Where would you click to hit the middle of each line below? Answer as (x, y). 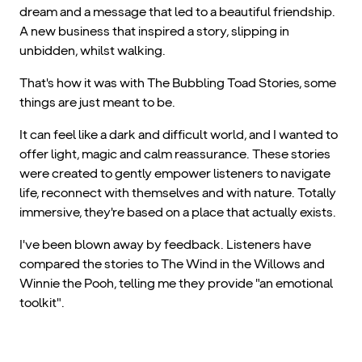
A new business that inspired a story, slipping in (154, 32)
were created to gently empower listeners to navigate (175, 174)
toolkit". (42, 303)
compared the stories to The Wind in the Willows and (172, 264)
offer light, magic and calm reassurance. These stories (175, 154)
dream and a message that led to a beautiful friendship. (177, 12)
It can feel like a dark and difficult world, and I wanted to (179, 135)
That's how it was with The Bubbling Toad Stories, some (178, 83)
